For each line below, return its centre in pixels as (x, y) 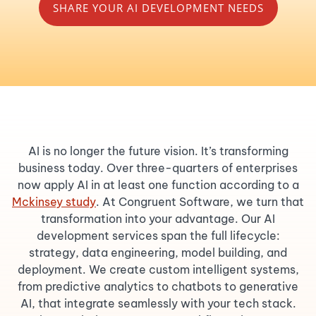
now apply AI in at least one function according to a (158, 185)
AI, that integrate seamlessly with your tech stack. (158, 303)
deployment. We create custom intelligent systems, (158, 269)
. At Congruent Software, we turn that (200, 202)
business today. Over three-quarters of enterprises (158, 168)
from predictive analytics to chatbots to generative (158, 286)
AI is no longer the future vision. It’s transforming (158, 151)
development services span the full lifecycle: (158, 236)
